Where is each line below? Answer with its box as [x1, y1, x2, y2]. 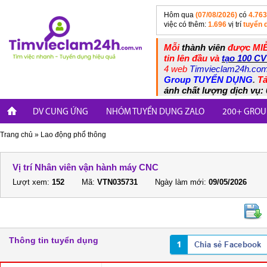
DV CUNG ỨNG [33, 108, 88, 117]
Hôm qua [164, 11, 195, 19]
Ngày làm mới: [153, 178, 209, 187]
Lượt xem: [13, 178, 52, 187]
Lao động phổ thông [41, 131, 106, 139]
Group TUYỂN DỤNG [164, 75, 253, 85]
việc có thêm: [164, 20, 208, 29]
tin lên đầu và [164, 54, 222, 63]
